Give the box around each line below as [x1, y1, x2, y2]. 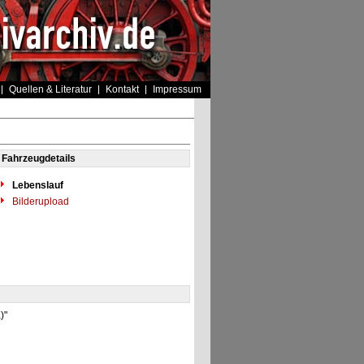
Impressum [152, 84, 201, 95]
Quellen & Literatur [8, 84, 92, 95]
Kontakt [105, 84, 139, 95]
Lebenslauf [11, 180, 63, 191]
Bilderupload [9, 196, 69, 207]
